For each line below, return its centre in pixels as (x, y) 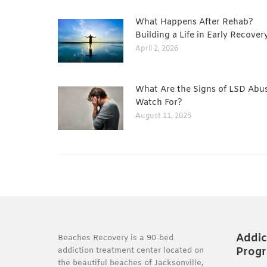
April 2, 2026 (157, 49)
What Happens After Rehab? (194, 22)
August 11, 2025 (163, 116)
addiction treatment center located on (131, 251)
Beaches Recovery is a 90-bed (116, 238)
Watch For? (159, 103)
